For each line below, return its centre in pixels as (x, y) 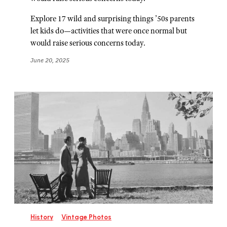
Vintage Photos (86, 217)
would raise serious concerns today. (88, 43)
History (42, 217)
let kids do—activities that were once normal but (109, 31)
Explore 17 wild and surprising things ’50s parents (112, 19)
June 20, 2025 (50, 60)
